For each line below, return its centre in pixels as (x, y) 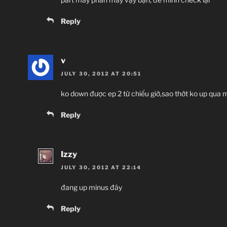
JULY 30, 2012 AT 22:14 (101, 167)
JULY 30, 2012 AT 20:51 (101, 73)
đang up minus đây (91, 187)
